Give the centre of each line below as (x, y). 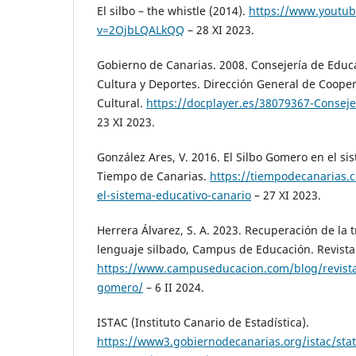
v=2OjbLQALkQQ (141, 30)
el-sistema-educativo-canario (174, 195)
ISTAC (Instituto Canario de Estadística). (203, 323)
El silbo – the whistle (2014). (173, 11)
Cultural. (122, 103)
